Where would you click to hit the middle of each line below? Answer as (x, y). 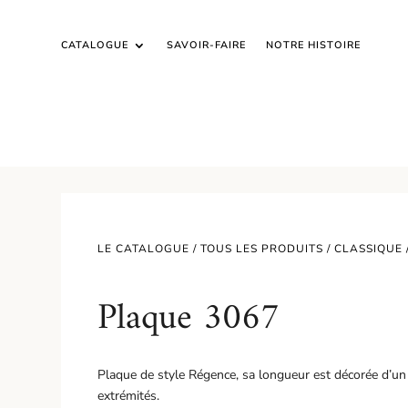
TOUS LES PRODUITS (262, 249)
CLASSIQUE (369, 249)
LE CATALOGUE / (149, 249)
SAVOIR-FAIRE (207, 45)
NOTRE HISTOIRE (314, 45)
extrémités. (129, 396)
